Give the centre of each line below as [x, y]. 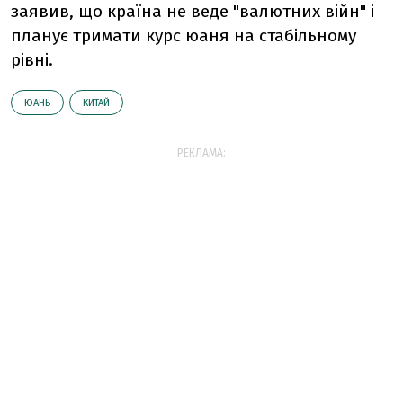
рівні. [32, 60]
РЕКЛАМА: [201, 153]
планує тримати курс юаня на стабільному [184, 36]
